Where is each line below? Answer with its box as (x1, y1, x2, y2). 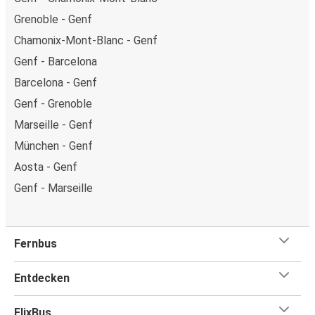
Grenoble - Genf (14, 12, 92, 26)
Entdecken (14, 271, 70, 285)
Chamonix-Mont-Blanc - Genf (14, 33, 157, 47)
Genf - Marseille (14, 181, 93, 195)
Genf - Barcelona (14, 54, 97, 68)
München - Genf (14, 139, 93, 153)
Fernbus (14, 236, 57, 250)
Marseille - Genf (14, 117, 93, 131)
